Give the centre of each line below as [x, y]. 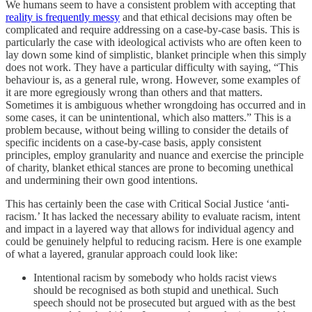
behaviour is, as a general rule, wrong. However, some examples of [153, 79]
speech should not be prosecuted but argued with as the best [164, 302]
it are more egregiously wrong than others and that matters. [134, 92]
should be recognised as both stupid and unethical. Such [156, 290]
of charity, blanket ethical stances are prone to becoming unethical [149, 167]
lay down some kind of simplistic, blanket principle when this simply [156, 54]
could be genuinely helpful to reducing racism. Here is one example [154, 241]
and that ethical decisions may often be [206, 17]
